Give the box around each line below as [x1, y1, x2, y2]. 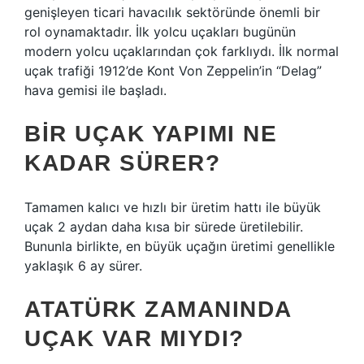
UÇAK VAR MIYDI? [24, 326, 245, 351]
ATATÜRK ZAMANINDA [24, 297, 292, 322]
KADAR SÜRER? [24, 150, 220, 175]
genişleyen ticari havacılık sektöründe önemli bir [24, 4, 320, 20]
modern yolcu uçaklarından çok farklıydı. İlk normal [24, 43, 339, 59]
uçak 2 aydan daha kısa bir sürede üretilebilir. [24, 219, 303, 235]
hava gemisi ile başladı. [24, 82, 167, 98]
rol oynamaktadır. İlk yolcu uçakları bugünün [24, 24, 296, 40]
